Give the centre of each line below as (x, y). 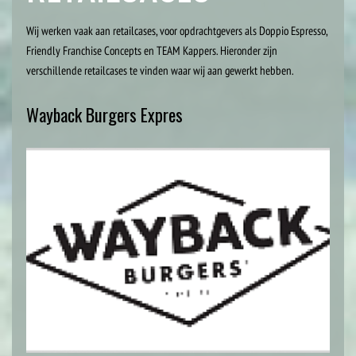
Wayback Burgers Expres (104, 114)
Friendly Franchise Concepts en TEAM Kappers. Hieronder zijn (152, 50)
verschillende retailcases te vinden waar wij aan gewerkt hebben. (160, 70)
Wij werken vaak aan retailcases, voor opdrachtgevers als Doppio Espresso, (177, 31)
